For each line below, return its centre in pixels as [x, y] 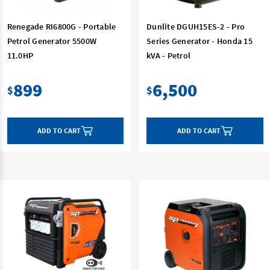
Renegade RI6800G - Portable [61, 26]
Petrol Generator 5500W [52, 41]
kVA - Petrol [168, 55]
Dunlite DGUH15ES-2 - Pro [196, 26]
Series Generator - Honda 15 [199, 41]
